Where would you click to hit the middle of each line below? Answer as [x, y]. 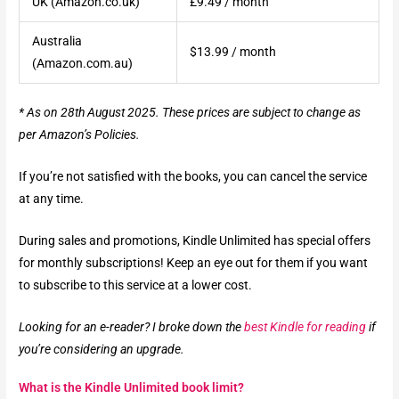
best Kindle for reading [305, 326]
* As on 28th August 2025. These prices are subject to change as [190, 113]
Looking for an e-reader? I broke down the [132, 326]
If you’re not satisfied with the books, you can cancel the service [193, 177]
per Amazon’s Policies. [80, 135]
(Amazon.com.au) [82, 63]
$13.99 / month [232, 51]
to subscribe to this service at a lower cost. [136, 285]
